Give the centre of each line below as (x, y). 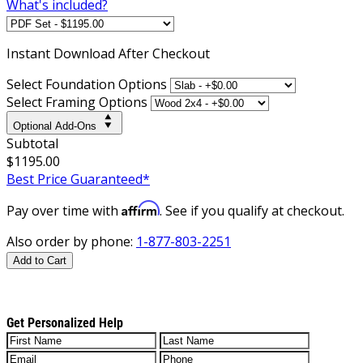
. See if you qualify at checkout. (252, 210)
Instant (30, 53)
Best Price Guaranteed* (78, 179)
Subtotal (32, 143)
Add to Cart (40, 260)
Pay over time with (64, 210)
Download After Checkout (132, 53)
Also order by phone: (71, 241)
